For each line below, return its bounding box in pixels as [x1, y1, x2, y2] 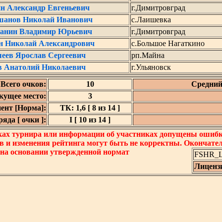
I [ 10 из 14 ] [69, 115, 111, 124]
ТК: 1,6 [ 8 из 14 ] [60, 104, 120, 112]
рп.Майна [131, 51, 165, 59]
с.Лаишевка [131, 15, 171, 24]
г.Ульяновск [131, 63, 171, 71]
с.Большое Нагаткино [131, 39, 205, 48]
